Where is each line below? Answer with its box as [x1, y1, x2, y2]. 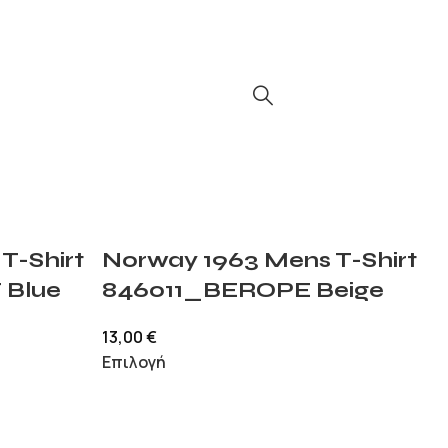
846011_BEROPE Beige [101, 277, 384, 303]
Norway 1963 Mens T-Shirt [101, 247, 417, 273]
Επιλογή [101, 351, 166, 373]
